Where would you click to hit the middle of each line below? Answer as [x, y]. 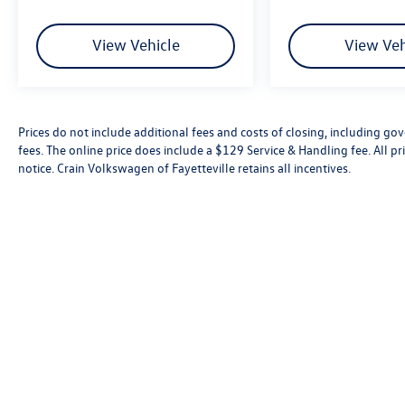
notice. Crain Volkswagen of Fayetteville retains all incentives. [184, 168]
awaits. [70, 16]
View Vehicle [136, 45]
